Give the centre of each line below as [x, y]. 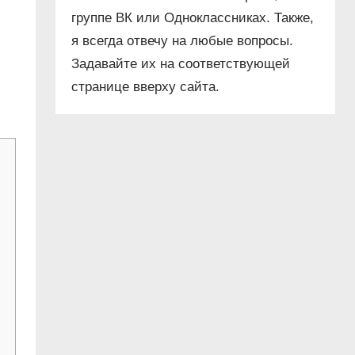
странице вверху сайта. [145, 87]
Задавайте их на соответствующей [180, 64]
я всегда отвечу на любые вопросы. [182, 41]
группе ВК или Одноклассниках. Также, [192, 18]
